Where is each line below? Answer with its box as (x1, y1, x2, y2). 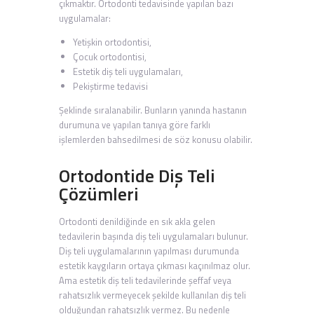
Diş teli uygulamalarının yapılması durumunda (59, 244, 239, 259)
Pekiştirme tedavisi (72, 79, 148, 94)
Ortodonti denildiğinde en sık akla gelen (59, 214, 215, 229)
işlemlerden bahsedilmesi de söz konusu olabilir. (59, 132, 252, 147)
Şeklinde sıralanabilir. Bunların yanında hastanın (59, 103, 247, 118)
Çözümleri (59, 180, 139, 208)
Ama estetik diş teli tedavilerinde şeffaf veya (59, 273, 231, 288)
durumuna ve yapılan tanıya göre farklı (59, 118, 210, 132)
